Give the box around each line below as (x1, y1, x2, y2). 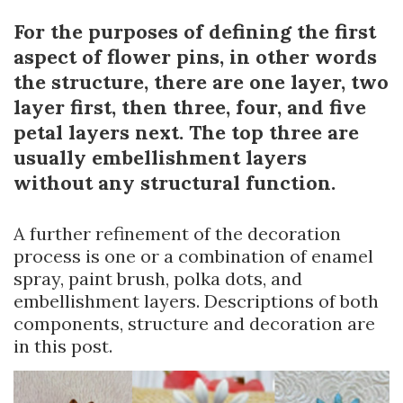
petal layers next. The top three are (13, 119, 359, 145)
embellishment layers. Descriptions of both (13, 289, 379, 312)
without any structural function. (13, 169, 336, 195)
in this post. (13, 334, 112, 357)
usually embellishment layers (13, 144, 307, 170)
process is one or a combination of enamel (13, 244, 373, 267)
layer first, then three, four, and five (13, 94, 366, 120)
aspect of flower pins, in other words (13, 43, 377, 69)
